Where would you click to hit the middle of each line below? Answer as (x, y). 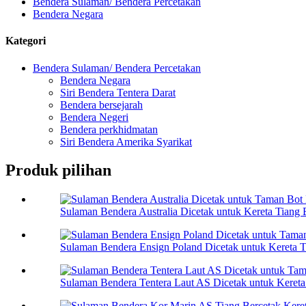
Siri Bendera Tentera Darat (118, 92)
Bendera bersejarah (101, 105)
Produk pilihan (58, 170)
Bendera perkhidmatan (109, 129)
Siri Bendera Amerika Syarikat (126, 141)
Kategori (26, 41)
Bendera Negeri (94, 117)
